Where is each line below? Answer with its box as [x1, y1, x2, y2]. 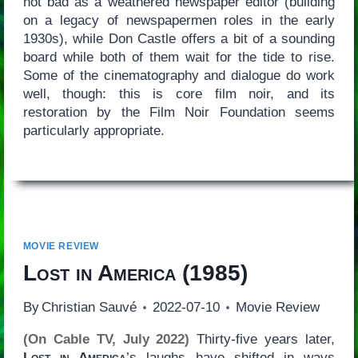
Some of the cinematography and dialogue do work [22, 68, 336, 84]
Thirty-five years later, [189, 332, 336, 348]
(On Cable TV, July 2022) [22, 332, 190, 348]
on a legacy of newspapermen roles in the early [22, 13, 336, 29]
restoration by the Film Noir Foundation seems [22, 105, 336, 121]
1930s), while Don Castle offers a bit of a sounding [22, 31, 336, 47]
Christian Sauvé [41, 300, 137, 316]
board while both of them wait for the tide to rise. [22, 50, 336, 66]
